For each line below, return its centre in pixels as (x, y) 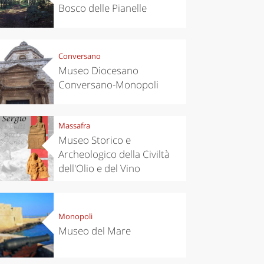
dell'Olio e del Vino (99, 169)
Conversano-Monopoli (108, 85)
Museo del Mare (94, 231)
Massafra (74, 126)
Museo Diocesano (98, 71)
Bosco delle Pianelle (102, 8)
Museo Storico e (94, 140)
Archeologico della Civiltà (114, 154)
